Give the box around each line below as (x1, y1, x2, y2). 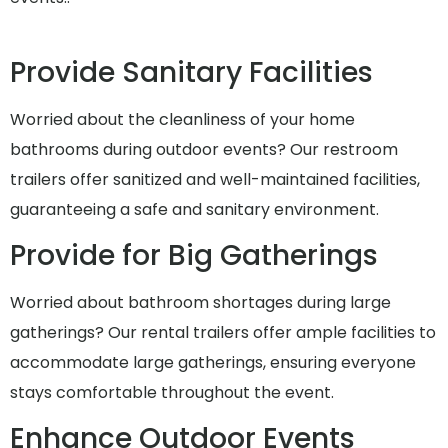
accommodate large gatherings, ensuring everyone (10, 351, 416, 375)
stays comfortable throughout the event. (10, 381, 334, 405)
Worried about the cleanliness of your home (10, 107, 355, 131)
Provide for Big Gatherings (10, 236, 378, 276)
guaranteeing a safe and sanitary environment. (10, 197, 379, 221)
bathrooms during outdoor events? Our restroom (10, 137, 398, 161)
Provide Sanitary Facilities (10, 52, 373, 92)
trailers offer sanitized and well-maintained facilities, (10, 167, 420, 191)
